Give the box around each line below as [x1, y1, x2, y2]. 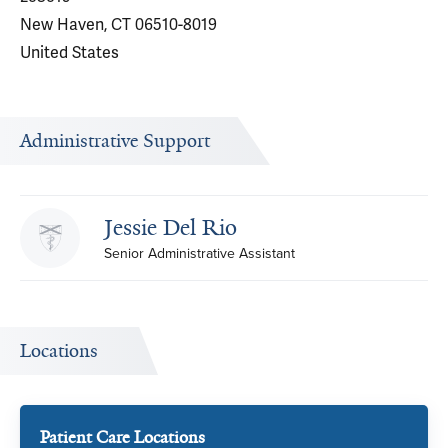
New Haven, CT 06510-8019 [20, 14, 217, 35]
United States [20, 42, 119, 63]
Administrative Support [20, 129, 210, 153]
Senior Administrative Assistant [104, 243, 295, 264]
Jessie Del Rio [104, 213, 237, 242]
